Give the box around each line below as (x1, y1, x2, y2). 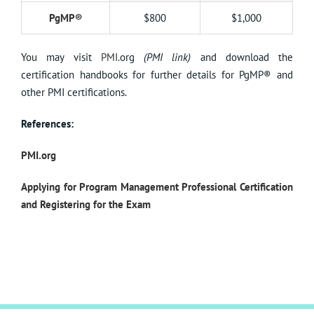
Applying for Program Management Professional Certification (21, 180, 293, 194)
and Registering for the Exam (21, 198, 151, 212)
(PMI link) (144, 50, 191, 64)
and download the (191, 50, 293, 64)
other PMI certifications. (21, 86, 127, 100)
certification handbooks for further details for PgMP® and (21, 68, 293, 82)
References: (21, 117, 74, 131)
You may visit (21, 50, 101, 64)
